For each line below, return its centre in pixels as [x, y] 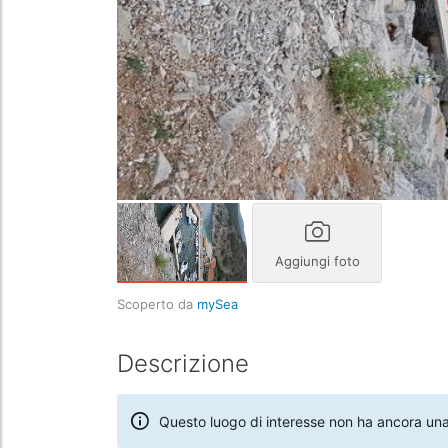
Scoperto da [157, 304]
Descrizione [183, 363]
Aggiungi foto [317, 261]
